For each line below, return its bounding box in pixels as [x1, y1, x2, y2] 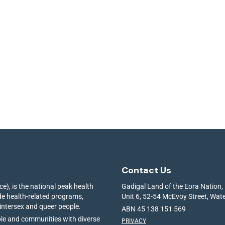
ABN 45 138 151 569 [122, 205, 186, 213]
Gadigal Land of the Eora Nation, [122, 182, 223, 190]
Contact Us [122, 164, 171, 176]
